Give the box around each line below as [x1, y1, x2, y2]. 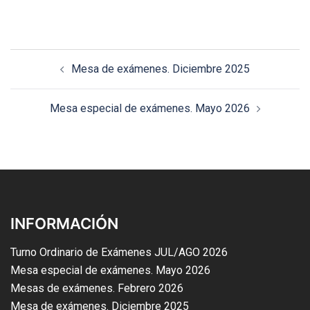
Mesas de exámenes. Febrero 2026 [10, 282, 183, 295]
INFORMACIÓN [10, 215, 118, 233]
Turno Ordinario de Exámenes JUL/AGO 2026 [10, 246, 228, 259]
